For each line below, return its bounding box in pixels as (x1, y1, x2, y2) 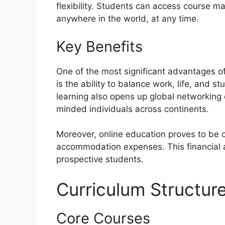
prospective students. (56, 154, 144, 165)
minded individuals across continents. (56, 103, 209, 114)
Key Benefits (56, 37, 143, 55)
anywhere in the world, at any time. (56, 14, 199, 24)
